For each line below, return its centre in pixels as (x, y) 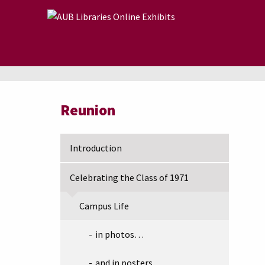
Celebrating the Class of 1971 (129, 177)
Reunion (88, 110)
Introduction (96, 148)
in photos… (119, 234)
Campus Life (104, 206)
